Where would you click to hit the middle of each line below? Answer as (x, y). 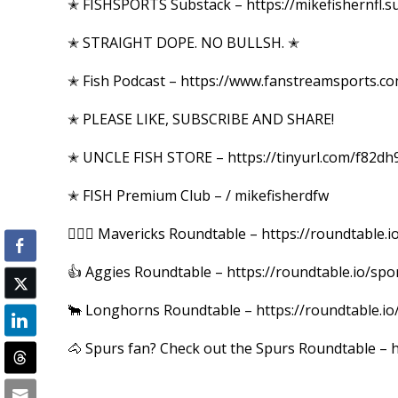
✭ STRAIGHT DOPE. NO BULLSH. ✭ (183, 43)
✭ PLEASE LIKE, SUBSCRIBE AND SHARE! (200, 119)
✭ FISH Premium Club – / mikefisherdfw (198, 196)
